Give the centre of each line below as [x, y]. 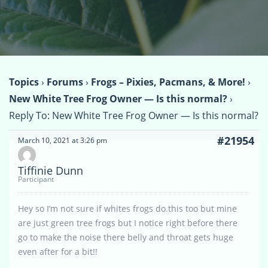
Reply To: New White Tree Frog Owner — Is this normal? [134, 115]
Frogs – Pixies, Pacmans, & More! [168, 82]
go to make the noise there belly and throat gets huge [126, 237]
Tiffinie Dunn [51, 170]
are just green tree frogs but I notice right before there [128, 223]
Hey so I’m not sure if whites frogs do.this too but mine [127, 208]
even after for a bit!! [58, 251]
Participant [36, 179]
